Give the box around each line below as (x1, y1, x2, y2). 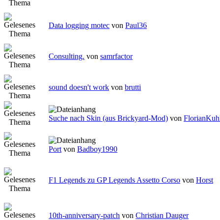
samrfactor (100, 52, 133, 61)
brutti (125, 83, 141, 92)
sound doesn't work (49, 83, 109, 92)
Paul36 (125, 21, 147, 30)
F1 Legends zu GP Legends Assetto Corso (49, 176, 180, 185)
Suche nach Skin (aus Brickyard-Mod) (49, 114, 168, 123)
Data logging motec (49, 21, 110, 30)
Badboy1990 (77, 145, 117, 154)
